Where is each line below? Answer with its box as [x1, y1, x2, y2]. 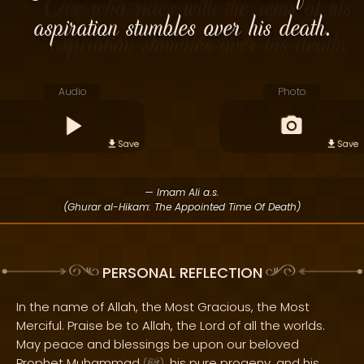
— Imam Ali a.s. [145, 185, 219, 199]
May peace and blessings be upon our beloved [16, 336, 299, 353]
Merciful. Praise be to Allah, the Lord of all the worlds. [16, 317, 325, 334]
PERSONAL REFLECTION [102, 262, 262, 284]
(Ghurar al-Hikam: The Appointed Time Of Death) [63, 200, 301, 214]
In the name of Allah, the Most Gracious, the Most [16, 298, 310, 315]
